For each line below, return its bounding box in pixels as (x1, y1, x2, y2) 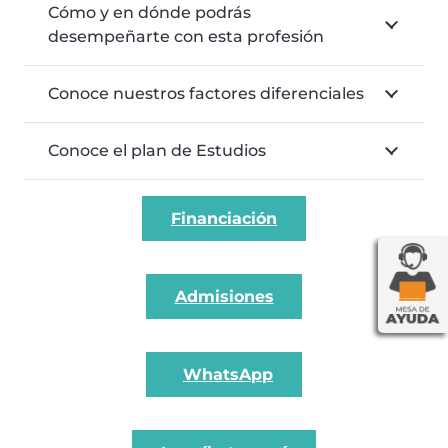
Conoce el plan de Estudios (48, 141, 266, 161)
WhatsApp (183, 365, 273, 385)
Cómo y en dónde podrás (48, 3, 251, 23)
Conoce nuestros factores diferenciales (48, 84, 364, 104)
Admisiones (174, 286, 274, 306)
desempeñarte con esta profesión (48, 27, 324, 47)
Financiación (171, 208, 277, 228)
